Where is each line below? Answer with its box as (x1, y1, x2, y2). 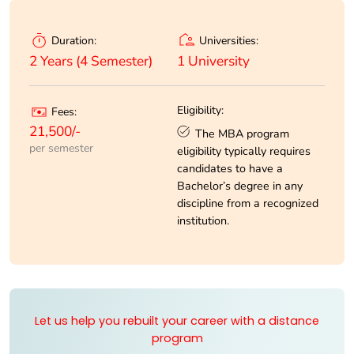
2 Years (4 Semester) (29, 51, 153, 70)
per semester (29, 141, 93, 156)
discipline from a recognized (177, 194, 318, 211)
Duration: (51, 33, 96, 49)
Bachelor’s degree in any (177, 177, 303, 194)
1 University (177, 51, 250, 70)
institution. (177, 212, 229, 228)
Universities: (199, 32, 258, 48)
